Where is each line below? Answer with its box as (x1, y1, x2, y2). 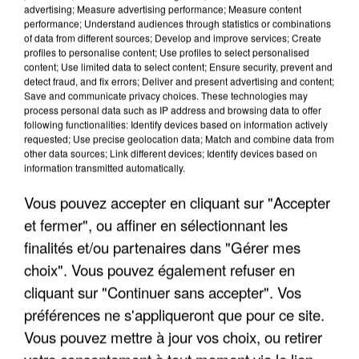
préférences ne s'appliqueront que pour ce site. (24, 304, 325, 325)
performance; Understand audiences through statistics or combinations (24, 16, 331, 30)
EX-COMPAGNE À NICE (8, 240, 165, 258)
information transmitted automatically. (24, 160, 185, 174)
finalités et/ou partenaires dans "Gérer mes (24, 236, 301, 257)
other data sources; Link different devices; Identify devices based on (24, 146, 317, 159)
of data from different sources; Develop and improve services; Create (24, 30, 321, 44)
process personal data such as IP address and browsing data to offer (24, 103, 321, 116)
